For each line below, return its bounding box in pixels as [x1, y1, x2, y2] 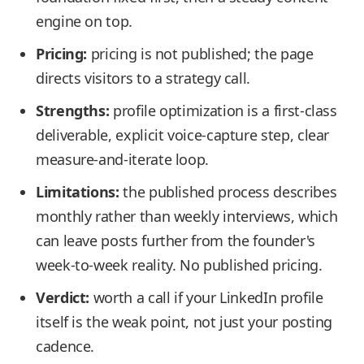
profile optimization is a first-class [109, 101, 337, 120]
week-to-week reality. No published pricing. [36, 255, 323, 275]
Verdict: [36, 288, 90, 307]
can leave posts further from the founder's [36, 231, 315, 250]
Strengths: [36, 101, 110, 120]
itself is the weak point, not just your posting [36, 312, 333, 331]
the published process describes [119, 182, 337, 201]
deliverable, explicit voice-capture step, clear [36, 125, 330, 145]
